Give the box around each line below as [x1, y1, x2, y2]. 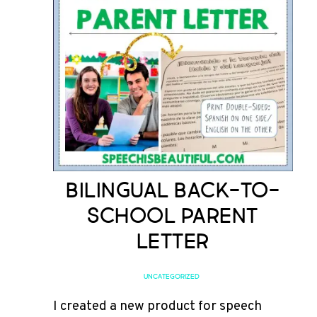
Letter [136, 231, 209, 253]
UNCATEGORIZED [143, 273, 200, 281]
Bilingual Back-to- [66, 180, 280, 202]
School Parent [87, 205, 258, 227]
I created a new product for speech [52, 298, 262, 316]
